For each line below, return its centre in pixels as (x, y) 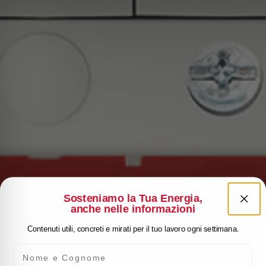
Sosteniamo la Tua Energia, (133, 198)
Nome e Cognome (57, 248)
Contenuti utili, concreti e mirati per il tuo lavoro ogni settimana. (133, 229)
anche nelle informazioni (133, 209)
